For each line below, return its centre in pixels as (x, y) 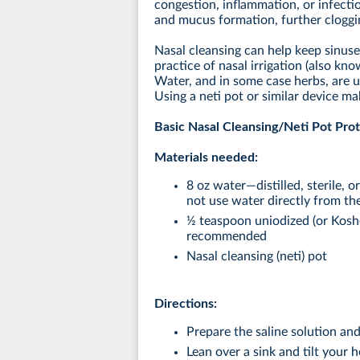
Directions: (186, 303)
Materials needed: (206, 157)
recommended (227, 236)
